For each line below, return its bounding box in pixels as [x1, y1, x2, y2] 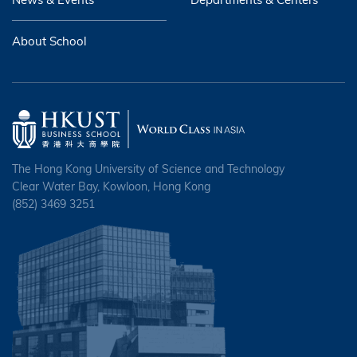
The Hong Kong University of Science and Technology [12, 162, 284, 176]
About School [12, 33, 87, 49]
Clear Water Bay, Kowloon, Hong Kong [12, 179, 210, 194]
